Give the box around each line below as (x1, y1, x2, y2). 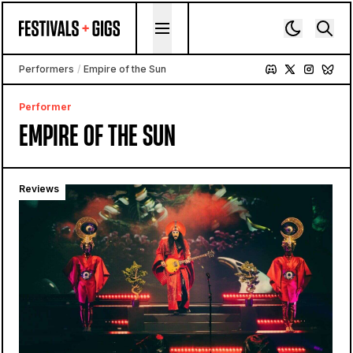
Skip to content (2, 4, 89, 20)
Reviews (19, 183, 59, 195)
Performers (19, 63, 74, 75)
